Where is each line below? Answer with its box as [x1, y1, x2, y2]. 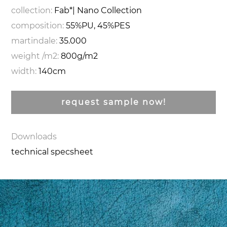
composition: [11, 20, 66, 30]
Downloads [11, 132, 57, 141]
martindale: [11, 35, 60, 46]
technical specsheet [11, 147, 94, 157]
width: [11, 66, 39, 76]
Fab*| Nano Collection [54, 5, 142, 15]
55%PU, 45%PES [66, 20, 131, 30]
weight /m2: [11, 51, 61, 61]
